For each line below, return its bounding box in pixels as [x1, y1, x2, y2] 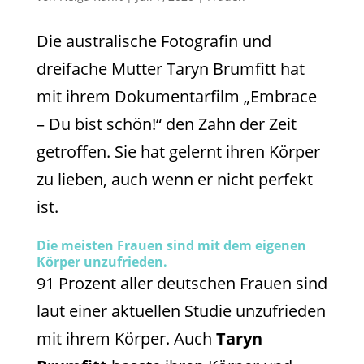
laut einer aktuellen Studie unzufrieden [36, 299, 326, 322]
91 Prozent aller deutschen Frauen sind [36, 271, 327, 294]
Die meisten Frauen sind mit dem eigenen [36, 236, 306, 254]
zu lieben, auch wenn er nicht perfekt [36, 167, 313, 190]
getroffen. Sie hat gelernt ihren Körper [36, 140, 320, 162]
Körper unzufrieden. [36, 252, 167, 271]
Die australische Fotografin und [36, 29, 271, 52]
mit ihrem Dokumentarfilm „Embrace [36, 84, 317, 107]
